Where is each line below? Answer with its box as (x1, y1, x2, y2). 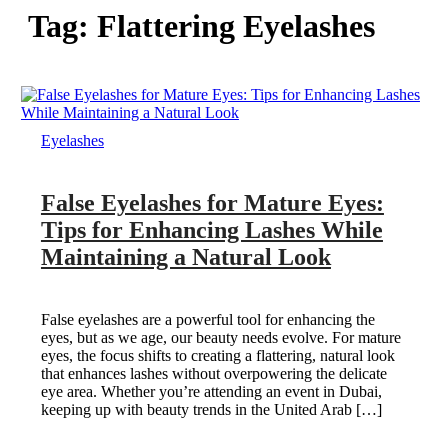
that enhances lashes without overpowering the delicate (40, 364, 387, 382)
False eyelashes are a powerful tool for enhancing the (40, 310, 375, 328)
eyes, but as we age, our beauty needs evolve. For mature (40, 328, 401, 346)
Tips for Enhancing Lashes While (40, 217, 383, 244)
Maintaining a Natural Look (40, 244, 331, 271)
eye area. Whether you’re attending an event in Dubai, (40, 382, 382, 400)
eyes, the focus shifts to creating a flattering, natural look (40, 346, 395, 364)
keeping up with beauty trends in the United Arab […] (40, 400, 382, 418)
